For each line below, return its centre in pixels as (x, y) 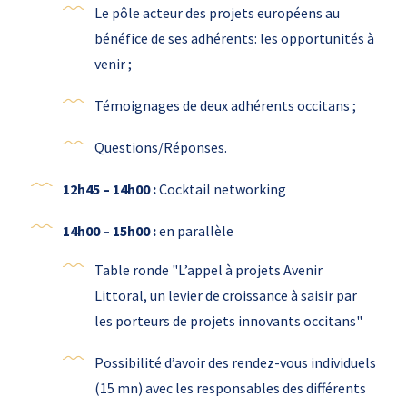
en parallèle (194, 231)
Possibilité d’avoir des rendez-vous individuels (235, 363)
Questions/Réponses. (160, 148)
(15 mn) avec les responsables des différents (230, 388)
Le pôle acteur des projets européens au (217, 13)
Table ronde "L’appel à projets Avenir (208, 270)
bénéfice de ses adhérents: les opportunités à (234, 39)
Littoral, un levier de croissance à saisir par (225, 296)
